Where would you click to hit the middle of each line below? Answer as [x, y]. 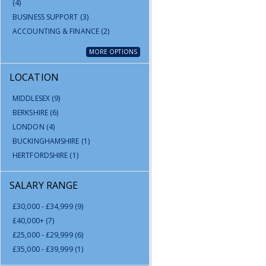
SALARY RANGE [44, 185]
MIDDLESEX [32, 98]
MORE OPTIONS [113, 52]
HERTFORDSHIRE [41, 155]
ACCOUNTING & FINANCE [57, 31]
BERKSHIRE [31, 113]
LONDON [29, 127]
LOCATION [34, 77]
